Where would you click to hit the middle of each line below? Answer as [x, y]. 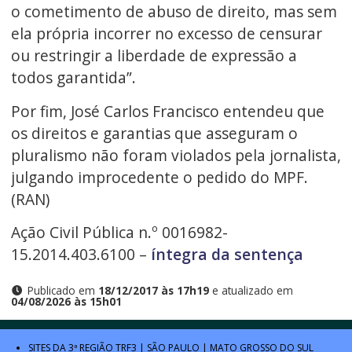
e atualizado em [251, 290]
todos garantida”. [73, 78]
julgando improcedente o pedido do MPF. [159, 177]
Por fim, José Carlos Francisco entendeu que [167, 111]
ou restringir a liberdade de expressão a [154, 56]
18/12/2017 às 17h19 [153, 290]
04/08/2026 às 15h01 [66, 301]
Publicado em [61, 290]
